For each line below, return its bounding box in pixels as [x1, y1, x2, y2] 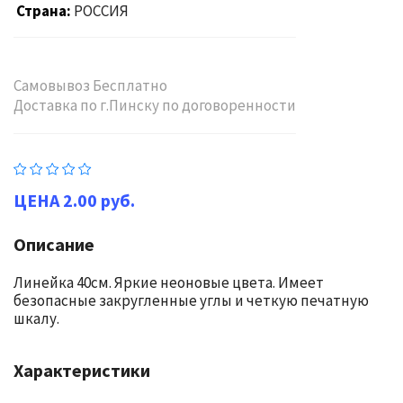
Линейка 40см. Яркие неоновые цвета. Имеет [13, 273, 324, 292]
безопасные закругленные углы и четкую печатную [13, 291, 369, 310]
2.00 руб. [63, 189, 135, 211]
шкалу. [13, 309, 59, 328]
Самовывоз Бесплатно [13, 76, 167, 95]
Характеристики [13, 359, 150, 381]
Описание [13, 233, 94, 255]
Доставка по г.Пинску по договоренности [13, 95, 296, 115]
